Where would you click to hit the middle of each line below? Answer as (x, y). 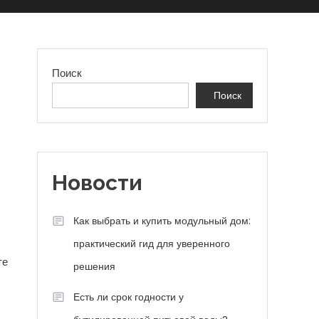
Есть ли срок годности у (129, 297)
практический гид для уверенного (152, 244)
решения (94, 266)
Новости (97, 183)
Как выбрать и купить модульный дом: (162, 221)
